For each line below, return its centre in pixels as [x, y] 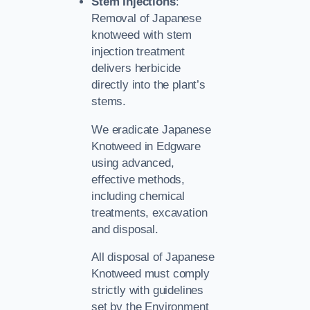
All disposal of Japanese [153, 257]
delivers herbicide [136, 68]
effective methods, [138, 179]
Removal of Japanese [146, 18]
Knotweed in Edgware [146, 146]
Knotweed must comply [151, 274]
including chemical [138, 196]
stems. [109, 101]
